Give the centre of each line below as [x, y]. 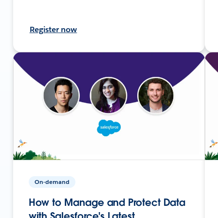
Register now [53, 29]
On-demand [52, 182]
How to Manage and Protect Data [107, 202]
